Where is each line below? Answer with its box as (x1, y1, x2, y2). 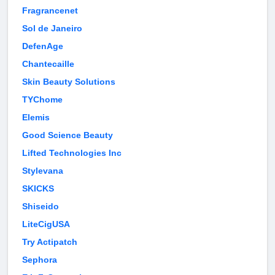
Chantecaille (22, 59, 74, 69)
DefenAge (22, 41, 63, 52)
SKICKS (22, 184, 54, 194)
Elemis (22, 112, 50, 123)
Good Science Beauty (22, 130, 113, 141)
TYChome (22, 95, 63, 105)
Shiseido (22, 201, 59, 212)
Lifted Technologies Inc (22, 148, 122, 158)
